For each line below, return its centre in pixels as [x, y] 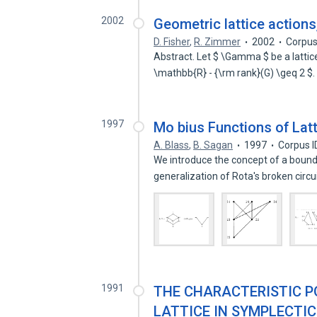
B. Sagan [213, 145]
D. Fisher [172, 42]
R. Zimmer [218, 42]
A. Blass [172, 145]
